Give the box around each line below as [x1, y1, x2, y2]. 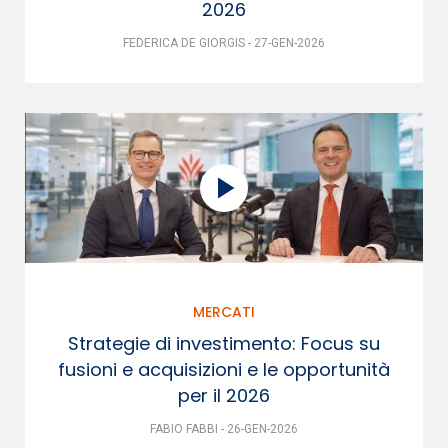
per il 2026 [178, 382, 270, 408]
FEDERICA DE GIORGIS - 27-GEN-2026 [123, 35, 325, 50]
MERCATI [193, 301, 255, 322]
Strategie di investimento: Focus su [68, 330, 380, 356]
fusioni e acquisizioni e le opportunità [58, 356, 390, 382]
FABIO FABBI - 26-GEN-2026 [150, 421, 298, 436]
